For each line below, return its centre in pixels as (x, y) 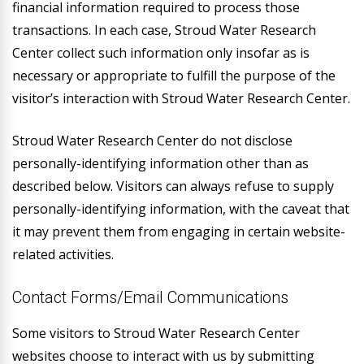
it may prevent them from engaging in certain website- (179, 232)
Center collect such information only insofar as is (161, 53)
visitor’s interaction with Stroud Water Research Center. (181, 98)
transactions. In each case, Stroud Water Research (164, 30)
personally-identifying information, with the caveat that (181, 209)
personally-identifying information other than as (160, 163)
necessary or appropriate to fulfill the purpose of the (174, 76)
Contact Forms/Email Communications (150, 297)
